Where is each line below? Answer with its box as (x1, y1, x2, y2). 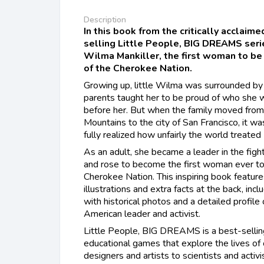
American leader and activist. (84, 207, 200, 220)
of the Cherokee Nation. (84, 61, 192, 75)
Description (84, 14, 126, 25)
